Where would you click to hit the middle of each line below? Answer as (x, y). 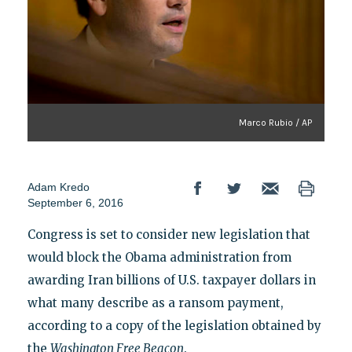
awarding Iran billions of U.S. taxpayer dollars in (171, 280)
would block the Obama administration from (159, 257)
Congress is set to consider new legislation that (169, 234)
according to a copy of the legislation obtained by (174, 325)
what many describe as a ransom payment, (155, 302)
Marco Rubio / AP (276, 122)
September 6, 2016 (75, 202)
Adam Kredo (58, 187)
